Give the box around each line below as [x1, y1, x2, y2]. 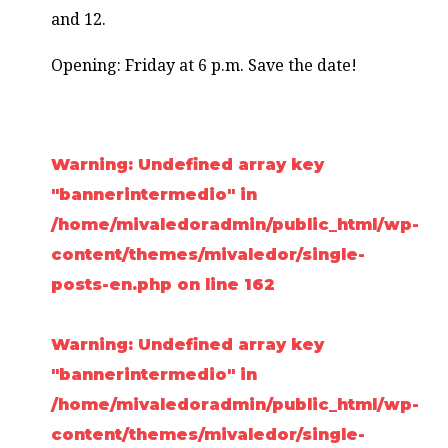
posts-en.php [51, 275, 173, 295]
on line [172, 275, 245, 295]
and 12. [51, 8, 107, 31]
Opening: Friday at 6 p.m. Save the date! [51, 54, 358, 77]
